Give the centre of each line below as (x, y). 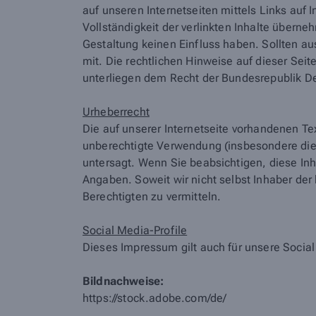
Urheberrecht (116, 112)
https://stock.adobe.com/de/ (155, 298)
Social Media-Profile (135, 230)
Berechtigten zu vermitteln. (152, 196)
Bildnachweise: (123, 281)
